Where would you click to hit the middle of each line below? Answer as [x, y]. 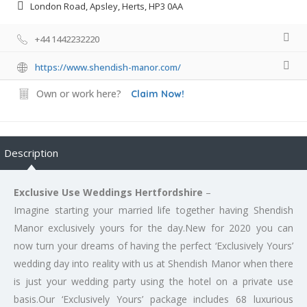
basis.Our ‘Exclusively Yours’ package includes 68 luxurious [153, 299]
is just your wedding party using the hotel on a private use [153, 281]
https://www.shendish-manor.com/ [108, 67]
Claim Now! [158, 94]
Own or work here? [79, 93]
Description [31, 152]
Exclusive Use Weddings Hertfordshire [108, 192]
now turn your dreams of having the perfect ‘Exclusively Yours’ [153, 245]
